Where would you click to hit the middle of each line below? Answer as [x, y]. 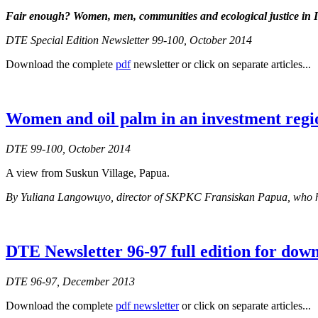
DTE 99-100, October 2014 [68, 149]
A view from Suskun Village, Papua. [88, 173]
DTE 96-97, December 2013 [70, 282]
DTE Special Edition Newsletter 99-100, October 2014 [129, 40]
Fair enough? [39, 16]
